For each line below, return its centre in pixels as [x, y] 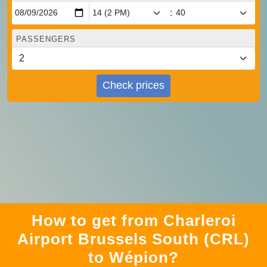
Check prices [133, 86]
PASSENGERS [46, 39]
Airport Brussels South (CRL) [133, 239]
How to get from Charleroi [133, 220]
